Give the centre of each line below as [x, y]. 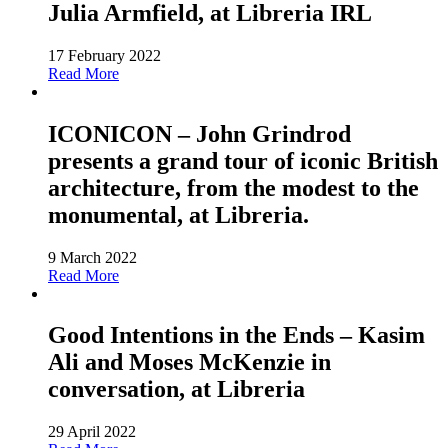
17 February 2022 [104, 55]
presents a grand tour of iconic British [243, 160]
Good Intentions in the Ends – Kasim [236, 335]
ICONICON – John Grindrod [199, 133]
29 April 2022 [92, 432]
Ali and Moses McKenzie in [189, 362]
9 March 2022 [92, 257]
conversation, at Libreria [176, 389]
